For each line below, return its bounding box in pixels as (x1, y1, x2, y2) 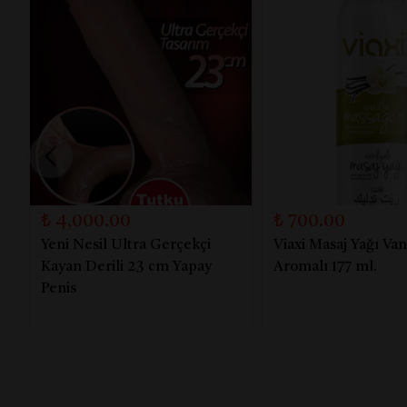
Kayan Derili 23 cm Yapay (41, 259, 212, 274)
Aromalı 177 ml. (273, 259, 377, 274)
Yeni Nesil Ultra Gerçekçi (41, 237, 211, 253)
